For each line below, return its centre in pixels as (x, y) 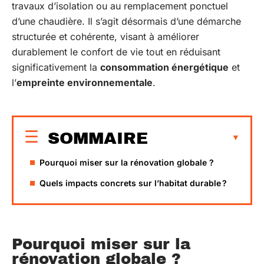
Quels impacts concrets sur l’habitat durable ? (133, 183)
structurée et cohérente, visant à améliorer (105, 37)
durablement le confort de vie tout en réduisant (116, 52)
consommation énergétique (164, 67)
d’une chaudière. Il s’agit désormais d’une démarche (126, 21)
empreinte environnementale (85, 82)
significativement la (56, 67)
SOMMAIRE (98, 138)
